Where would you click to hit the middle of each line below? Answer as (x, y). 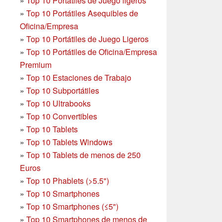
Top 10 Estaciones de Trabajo (79, 78)
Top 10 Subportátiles (63, 91)
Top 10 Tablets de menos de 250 (83, 155)
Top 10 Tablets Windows (69, 142)
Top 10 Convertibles (62, 116)
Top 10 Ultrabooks (58, 104)
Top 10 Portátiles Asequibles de (82, 13)
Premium (36, 65)
